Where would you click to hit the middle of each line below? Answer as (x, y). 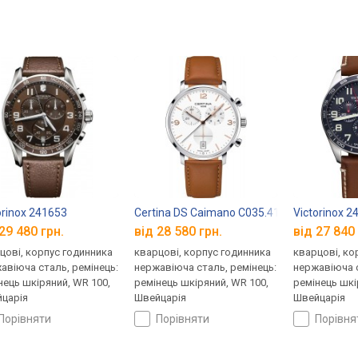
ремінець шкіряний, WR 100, (202, 283)
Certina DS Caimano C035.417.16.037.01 (237, 213)
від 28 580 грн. (179, 232)
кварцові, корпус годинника (203, 253)
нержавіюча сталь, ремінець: (206, 268)
